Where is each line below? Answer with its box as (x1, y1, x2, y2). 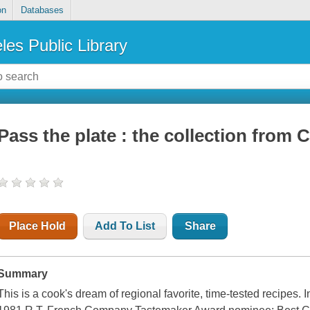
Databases (20, 5, 64, 16)
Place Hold (9, 220, 66, 232)
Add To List (95, 220, 156, 232)
